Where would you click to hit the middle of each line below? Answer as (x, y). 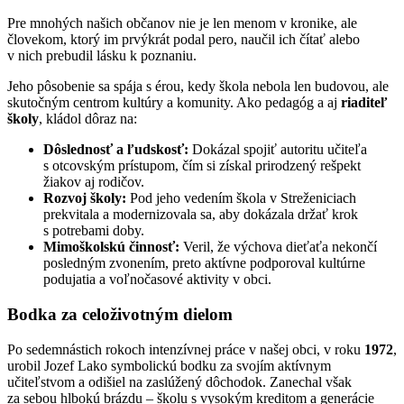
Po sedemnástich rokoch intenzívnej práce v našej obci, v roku (186, 349)
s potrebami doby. (94, 231)
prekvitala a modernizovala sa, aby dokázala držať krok (201, 215)
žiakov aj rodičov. (94, 182)
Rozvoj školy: (85, 198)
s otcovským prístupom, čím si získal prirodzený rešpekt (202, 166)
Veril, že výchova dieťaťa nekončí (278, 247)
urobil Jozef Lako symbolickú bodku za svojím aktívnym (169, 365)
